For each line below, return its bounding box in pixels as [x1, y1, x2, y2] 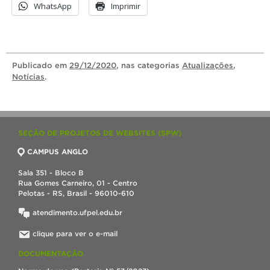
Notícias [12, 72, 45, 81]
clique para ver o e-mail [33, 230, 118, 237]
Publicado [12, 61, 55, 70]
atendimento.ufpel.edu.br [30, 209, 122, 216]
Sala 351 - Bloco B [18, 169, 84, 177]
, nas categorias [116, 61, 182, 70]
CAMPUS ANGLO [27, 148, 88, 155]
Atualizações [182, 61, 233, 70]
